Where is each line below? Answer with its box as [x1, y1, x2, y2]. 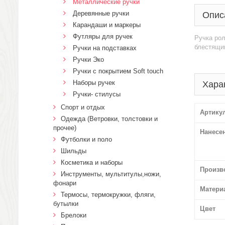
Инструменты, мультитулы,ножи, [61, 170, 161, 178]
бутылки [53, 200, 78, 207]
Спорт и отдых [61, 103, 105, 111]
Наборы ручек [73, 79, 115, 86]
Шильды [61, 147, 86, 155]
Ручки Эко [73, 56, 104, 63]
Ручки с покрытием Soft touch [73, 67, 163, 75]
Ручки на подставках [73, 44, 137, 52]
